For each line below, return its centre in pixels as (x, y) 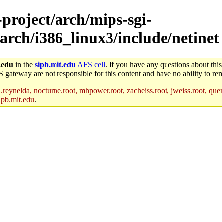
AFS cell (90, 64)
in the (24, 64)
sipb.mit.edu (55, 64)
